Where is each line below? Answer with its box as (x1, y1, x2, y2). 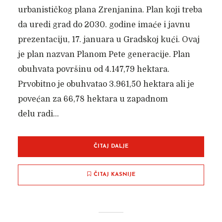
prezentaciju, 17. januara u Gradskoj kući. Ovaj (17, 35, 200, 44)
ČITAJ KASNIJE (93, 172, 135, 177)
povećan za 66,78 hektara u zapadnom (17, 95, 168, 104)
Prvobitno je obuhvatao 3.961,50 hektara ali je (17, 80, 194, 89)
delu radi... (17, 110, 59, 118)
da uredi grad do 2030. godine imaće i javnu (17, 20, 190, 29)
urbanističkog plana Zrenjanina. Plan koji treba (17, 5, 202, 14)
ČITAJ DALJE (94, 144, 128, 149)
